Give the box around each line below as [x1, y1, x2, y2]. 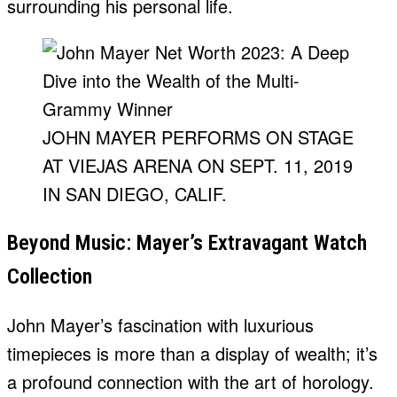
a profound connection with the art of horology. [7, 369, 374, 395]
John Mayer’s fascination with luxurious [7, 312, 314, 339]
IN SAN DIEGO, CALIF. [43, 181, 227, 207]
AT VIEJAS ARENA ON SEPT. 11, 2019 [43, 152, 353, 179]
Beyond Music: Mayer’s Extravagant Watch [7, 230, 367, 256]
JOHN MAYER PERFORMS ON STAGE [43, 124, 354, 151]
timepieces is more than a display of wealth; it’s [7, 340, 378, 367]
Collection [7, 264, 92, 290]
